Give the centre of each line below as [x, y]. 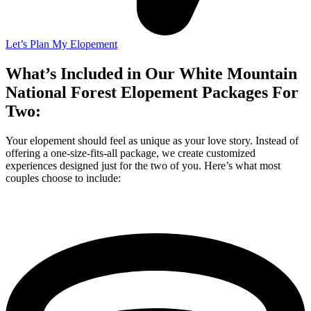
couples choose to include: [63, 178]
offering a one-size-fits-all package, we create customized [131, 153]
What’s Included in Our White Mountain [151, 74]
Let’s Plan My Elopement [61, 44]
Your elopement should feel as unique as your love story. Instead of [152, 140]
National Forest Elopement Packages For [152, 92]
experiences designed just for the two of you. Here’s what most [143, 165]
